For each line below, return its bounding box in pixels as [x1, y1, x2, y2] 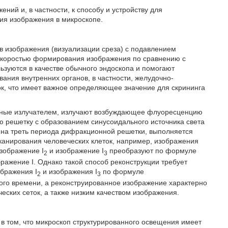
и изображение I [47, 147, 104, 155]
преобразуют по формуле [107, 147, 197, 155]
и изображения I [41, 167, 98, 176]
